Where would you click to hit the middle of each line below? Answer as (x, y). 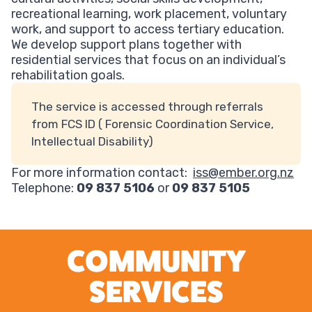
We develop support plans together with (126, 45)
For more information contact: (102, 173)
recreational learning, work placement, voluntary (149, 14)
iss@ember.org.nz (243, 173)
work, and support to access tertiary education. (148, 30)
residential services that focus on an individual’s (148, 60)
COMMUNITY (156, 262)
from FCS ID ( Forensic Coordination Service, (152, 124)
